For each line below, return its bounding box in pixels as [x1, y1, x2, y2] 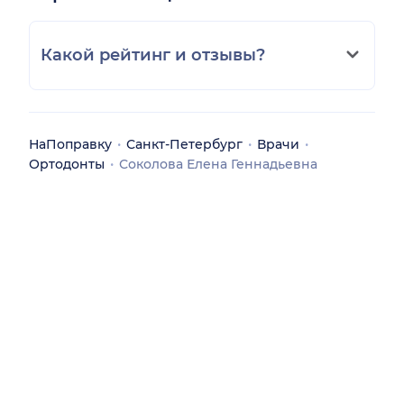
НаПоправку [29, 135, 112, 152]
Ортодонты [29, 155, 105, 172]
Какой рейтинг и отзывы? [41, 44, 265, 65]
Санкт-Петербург [126, 135, 243, 152]
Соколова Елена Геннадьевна [119, 155, 317, 172]
